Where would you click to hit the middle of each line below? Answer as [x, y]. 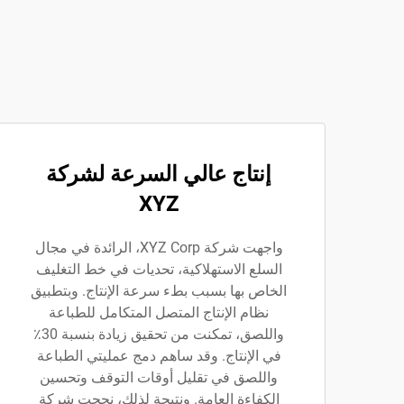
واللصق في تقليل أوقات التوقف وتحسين [159, 378]
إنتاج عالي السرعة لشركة [159, 174]
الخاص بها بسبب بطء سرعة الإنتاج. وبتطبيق [159, 291]
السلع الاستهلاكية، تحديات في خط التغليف [159, 270]
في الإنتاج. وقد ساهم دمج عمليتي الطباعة [159, 356]
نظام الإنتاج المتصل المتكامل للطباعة [159, 313]
